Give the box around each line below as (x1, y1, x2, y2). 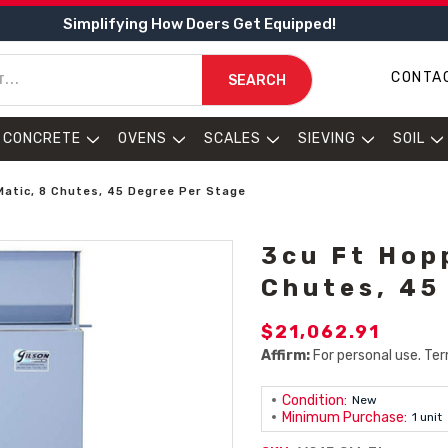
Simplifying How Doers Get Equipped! (62, 14, 336, 33)
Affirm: (261, 347, 311, 364)
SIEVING (298, 130, 356, 147)
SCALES (204, 130, 261, 147)
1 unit (412, 410, 443, 424)
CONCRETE (3, 130, 81, 147)
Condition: (282, 392, 348, 409)
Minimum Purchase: (282, 409, 408, 426)
